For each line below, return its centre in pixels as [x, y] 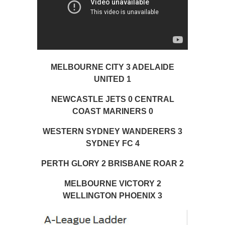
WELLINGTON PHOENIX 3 [113, 196]
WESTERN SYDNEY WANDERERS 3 [113, 132]
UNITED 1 [113, 79]
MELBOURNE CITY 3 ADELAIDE [113, 67]
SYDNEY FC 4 [113, 144]
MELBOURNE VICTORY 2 [113, 184]
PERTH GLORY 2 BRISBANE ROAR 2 [113, 164]
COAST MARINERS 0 [113, 111]
